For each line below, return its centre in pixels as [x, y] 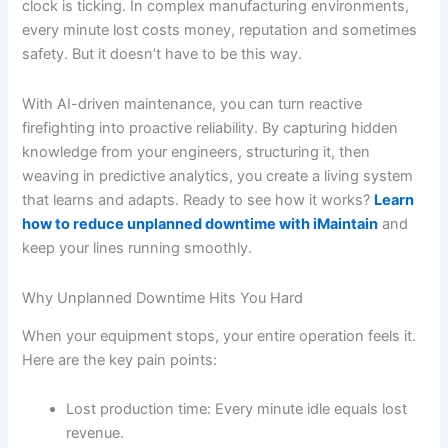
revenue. [95, 433]
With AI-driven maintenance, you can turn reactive [192, 104]
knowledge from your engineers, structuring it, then [196, 152]
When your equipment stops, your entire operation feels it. [219, 335]
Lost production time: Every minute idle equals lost [237, 409]
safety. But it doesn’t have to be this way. [162, 54]
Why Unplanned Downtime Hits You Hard [163, 297]
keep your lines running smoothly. [137, 248]
